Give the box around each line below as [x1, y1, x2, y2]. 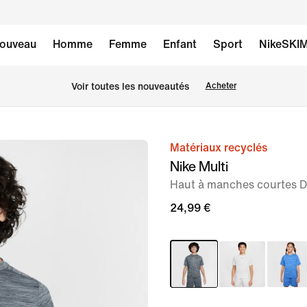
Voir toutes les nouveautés [71, 81, 189, 92]
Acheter [205, 82, 236, 90]
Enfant [162, 38, 197, 50]
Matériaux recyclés [170, 142, 267, 153]
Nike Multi [170, 156, 228, 176]
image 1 [147, 143, 186, 155]
